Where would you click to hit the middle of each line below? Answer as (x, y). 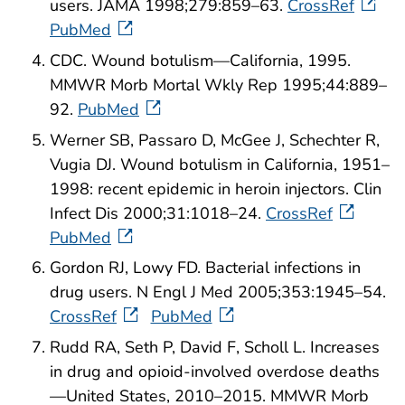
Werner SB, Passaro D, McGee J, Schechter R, (215, 140)
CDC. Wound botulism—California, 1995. (200, 60)
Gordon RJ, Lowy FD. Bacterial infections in (205, 268)
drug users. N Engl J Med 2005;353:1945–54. (218, 292)
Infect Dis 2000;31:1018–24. (158, 213)
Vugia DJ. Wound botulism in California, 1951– (220, 164)
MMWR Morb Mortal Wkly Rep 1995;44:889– (218, 85)
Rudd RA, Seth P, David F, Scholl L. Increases (215, 348)
